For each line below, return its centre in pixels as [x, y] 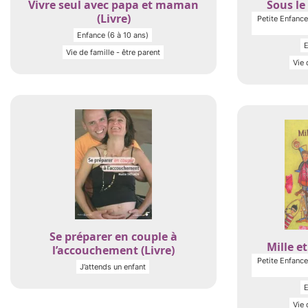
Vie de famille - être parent [113, 52]
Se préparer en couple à [113, 236]
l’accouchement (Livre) [113, 250]
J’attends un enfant [113, 267]
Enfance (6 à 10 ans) [113, 35]
